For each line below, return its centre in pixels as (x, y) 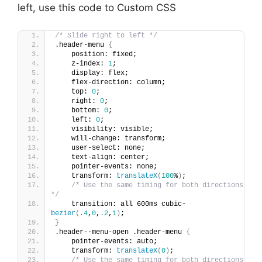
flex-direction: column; (110, 82)
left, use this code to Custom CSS (97, 8)
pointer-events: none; (106, 166)
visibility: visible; (104, 129)
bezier (63, 213)
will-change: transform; (110, 138)
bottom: (80, 110)
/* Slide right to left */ (106, 35)
